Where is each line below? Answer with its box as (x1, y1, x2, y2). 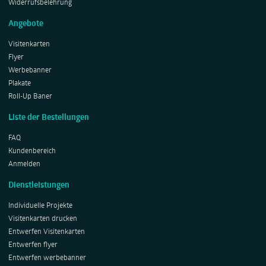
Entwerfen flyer (8, 242, 58, 249)
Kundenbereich (8, 148, 56, 156)
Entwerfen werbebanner (8, 255, 86, 262)
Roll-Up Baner (8, 93, 52, 101)
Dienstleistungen (8, 181, 69, 191)
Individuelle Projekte (8, 202, 72, 210)
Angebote (8, 20, 43, 29)
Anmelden (8, 161, 40, 169)
